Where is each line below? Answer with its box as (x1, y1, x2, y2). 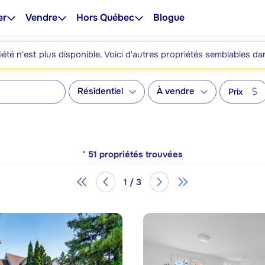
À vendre (157, 86, 195, 97)
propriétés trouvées (99, 149, 183, 160)
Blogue (153, 11, 185, 24)
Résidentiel (77, 86, 123, 97)
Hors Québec (76, 11, 134, 24)
